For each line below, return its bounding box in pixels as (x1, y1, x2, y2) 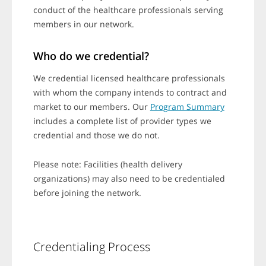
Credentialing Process (33, 239, 150, 255)
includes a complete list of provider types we (33, 115, 211, 127)
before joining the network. (33, 187, 144, 199)
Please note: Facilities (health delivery (33, 159, 182, 170)
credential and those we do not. (33, 129, 160, 141)
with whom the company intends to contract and (33, 87, 227, 99)
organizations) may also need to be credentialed (33, 173, 225, 185)
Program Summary (150, 101, 224, 113)
